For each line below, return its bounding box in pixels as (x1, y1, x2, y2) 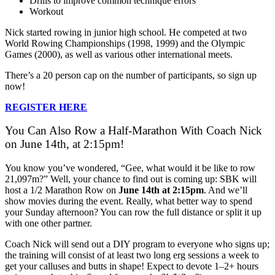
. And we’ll (204, 185, 247, 196)
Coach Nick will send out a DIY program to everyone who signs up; (5, 239, 269, 250)
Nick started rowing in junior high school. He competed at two (5, 26, 247, 37)
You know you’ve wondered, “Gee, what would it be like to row (5, 163, 255, 174)
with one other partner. (5, 218, 95, 229)
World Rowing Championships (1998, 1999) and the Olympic (5, 37, 245, 48)
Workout (29, 6, 63, 17)
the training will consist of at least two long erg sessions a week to (5, 250, 259, 261)
